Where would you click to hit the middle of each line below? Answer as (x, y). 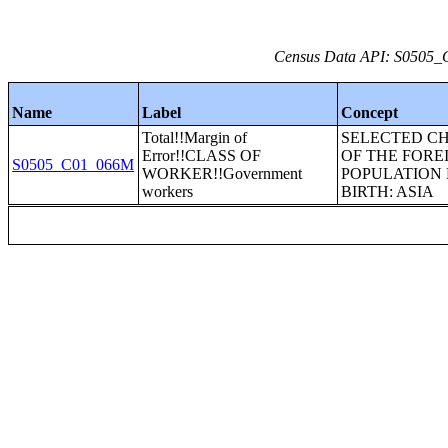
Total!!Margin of (195, 137)
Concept (370, 112)
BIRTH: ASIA (388, 191)
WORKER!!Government (222, 173)
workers (168, 191)
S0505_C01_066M (73, 164)
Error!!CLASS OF (202, 155)
